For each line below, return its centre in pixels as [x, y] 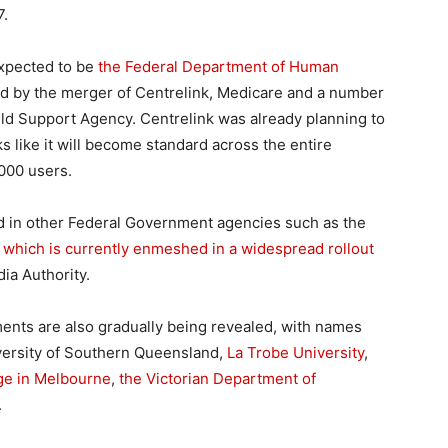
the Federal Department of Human [218, 66]
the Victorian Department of [217, 378]
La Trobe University [295, 352]
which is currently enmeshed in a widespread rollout [188, 248]
